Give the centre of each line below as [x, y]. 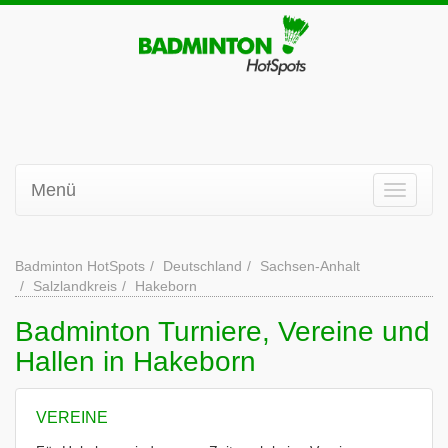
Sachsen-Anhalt [310, 266]
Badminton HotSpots [80, 266]
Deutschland [202, 266]
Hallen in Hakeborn [135, 361]
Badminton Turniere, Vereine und [222, 331]
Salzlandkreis [75, 286]
